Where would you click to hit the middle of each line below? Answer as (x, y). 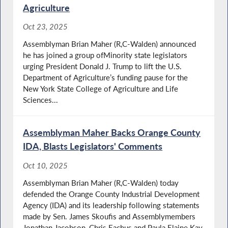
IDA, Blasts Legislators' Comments (93, 146)
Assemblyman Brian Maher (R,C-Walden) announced (110, 44)
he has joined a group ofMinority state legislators (105, 55)
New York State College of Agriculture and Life (101, 89)
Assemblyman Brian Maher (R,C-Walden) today (101, 183)
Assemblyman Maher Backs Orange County (112, 133)
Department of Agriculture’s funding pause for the (106, 78)
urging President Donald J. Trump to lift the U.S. (103, 66)
